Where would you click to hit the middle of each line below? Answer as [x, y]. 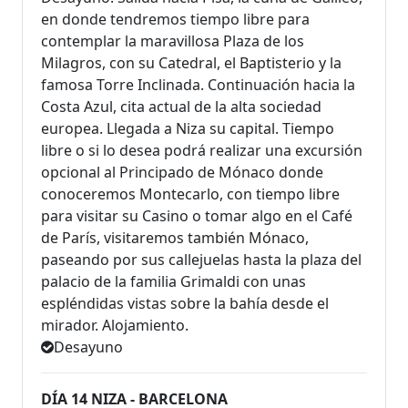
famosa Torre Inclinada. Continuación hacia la [198, 84]
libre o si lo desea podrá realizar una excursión [202, 150]
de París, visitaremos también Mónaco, [175, 237]
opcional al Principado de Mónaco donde [182, 172]
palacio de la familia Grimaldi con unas [173, 281]
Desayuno [88, 347]
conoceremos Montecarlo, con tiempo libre [190, 194]
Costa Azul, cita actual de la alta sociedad [181, 106]
